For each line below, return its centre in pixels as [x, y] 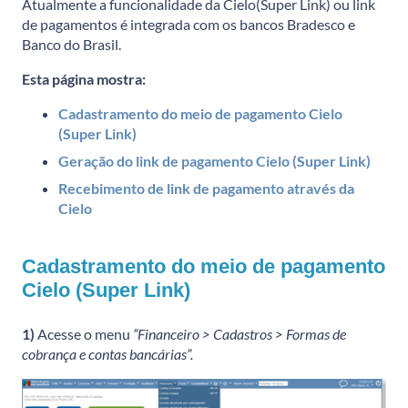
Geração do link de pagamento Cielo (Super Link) [214, 160]
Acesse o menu [82, 333]
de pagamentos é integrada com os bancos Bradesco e [189, 24]
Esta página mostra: [84, 78]
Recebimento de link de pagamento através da [206, 188]
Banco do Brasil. [71, 44]
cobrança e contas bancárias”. [107, 353]
